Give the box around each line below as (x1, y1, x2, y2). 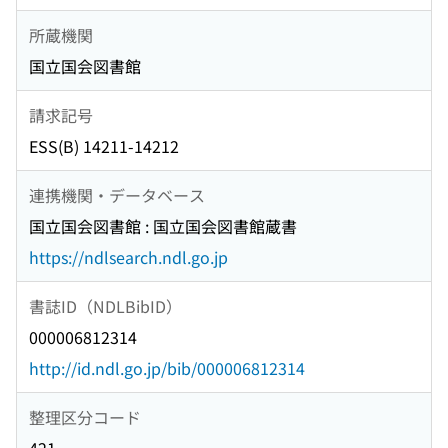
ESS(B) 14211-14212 (29, 134, 179, 159)
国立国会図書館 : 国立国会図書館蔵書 (29, 214, 297, 239)
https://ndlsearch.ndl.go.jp (29, 245, 228, 270)
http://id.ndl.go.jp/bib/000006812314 (29, 356, 305, 381)
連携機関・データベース (29, 182, 205, 207)
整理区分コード (29, 404, 141, 429)
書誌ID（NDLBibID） (29, 293, 182, 318)
